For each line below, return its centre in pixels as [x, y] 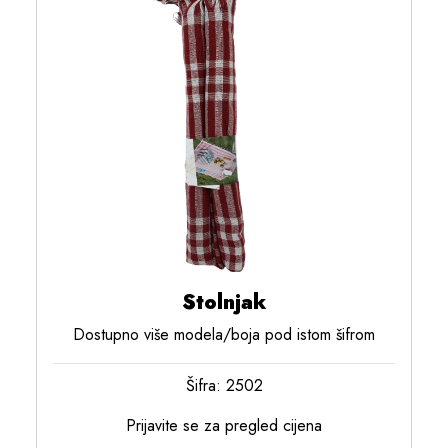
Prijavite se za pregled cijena [224, 426]
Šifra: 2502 [224, 386]
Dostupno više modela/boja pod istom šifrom [224, 335]
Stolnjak [224, 303]
